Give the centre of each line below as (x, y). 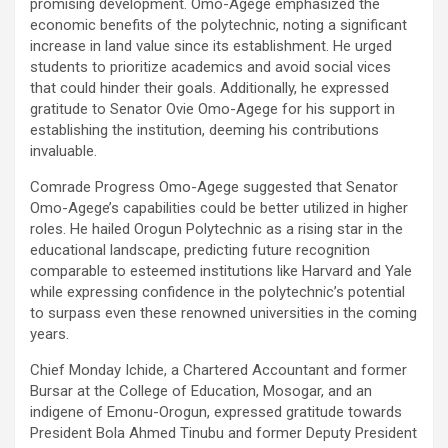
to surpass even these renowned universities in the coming (223, 312)
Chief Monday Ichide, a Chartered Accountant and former (218, 369)
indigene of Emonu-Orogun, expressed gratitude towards (216, 411)
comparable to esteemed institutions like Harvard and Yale (221, 270)
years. (49, 333)
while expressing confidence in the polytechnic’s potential (217, 291)
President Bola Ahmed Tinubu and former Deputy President (223, 432)
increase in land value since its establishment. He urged (211, 45)
